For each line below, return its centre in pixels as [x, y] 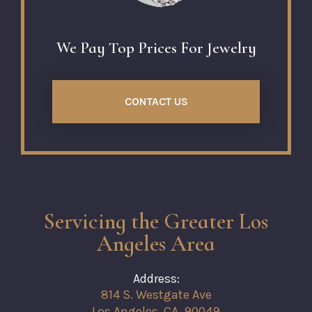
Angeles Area [156, 243]
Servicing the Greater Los [156, 221]
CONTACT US [156, 101]
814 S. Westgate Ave [156, 295]
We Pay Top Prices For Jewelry [156, 48]
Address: [156, 278]
